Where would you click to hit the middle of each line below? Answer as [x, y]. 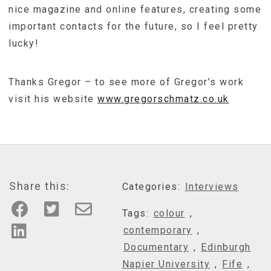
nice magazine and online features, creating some [135, 9]
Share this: [40, 186]
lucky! [24, 43]
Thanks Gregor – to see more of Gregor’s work [126, 82]
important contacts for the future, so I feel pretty [133, 26]
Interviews [212, 186]
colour [169, 213]
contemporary [158, 230]
